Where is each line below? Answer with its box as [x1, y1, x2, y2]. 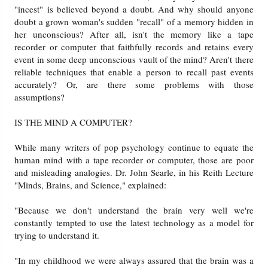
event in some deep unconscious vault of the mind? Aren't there [14, 53, 254, 66]
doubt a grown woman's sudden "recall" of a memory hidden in [14, 16, 254, 28]
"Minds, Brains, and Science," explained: [14, 179, 167, 191]
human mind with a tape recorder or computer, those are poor [14, 154, 254, 166]
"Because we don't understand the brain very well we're [14, 204, 254, 217]
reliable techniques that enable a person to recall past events [14, 66, 254, 78]
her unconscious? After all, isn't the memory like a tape [14, 28, 254, 41]
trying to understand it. [14, 229, 100, 242]
